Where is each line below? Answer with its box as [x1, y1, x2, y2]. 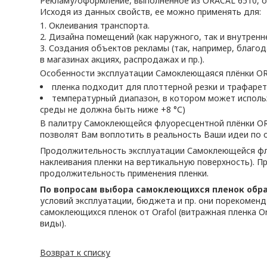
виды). [40, 218, 67, 229]
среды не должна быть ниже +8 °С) [40, 104, 186, 115]
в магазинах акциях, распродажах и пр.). [40, 54, 205, 65]
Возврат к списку [40, 247, 111, 258]
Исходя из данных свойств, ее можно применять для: [40, 6, 262, 17]
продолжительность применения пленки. [40, 167, 209, 179]
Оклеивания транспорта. [49, 20, 150, 31]
